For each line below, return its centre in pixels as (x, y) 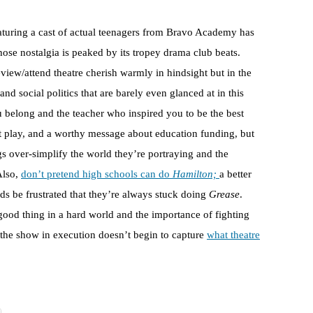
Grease (224, 195)
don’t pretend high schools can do (97, 174)
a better (235, 174)
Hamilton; (196, 174)
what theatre (233, 235)
